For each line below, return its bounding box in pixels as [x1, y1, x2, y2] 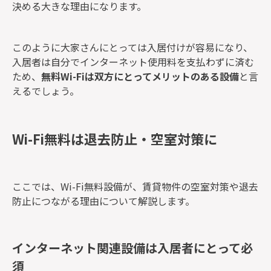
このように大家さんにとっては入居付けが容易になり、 [12, 40, 253, 54]
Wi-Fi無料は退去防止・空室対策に [12, 128, 217, 148]
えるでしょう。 [12, 83, 79, 98]
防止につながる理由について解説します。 [12, 194, 195, 208]
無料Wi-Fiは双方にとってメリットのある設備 [41, 69, 239, 83]
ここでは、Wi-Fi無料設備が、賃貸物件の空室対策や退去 [12, 179, 258, 194]
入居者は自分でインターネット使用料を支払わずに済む [12, 54, 254, 69]
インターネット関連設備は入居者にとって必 [12, 238, 253, 256]
